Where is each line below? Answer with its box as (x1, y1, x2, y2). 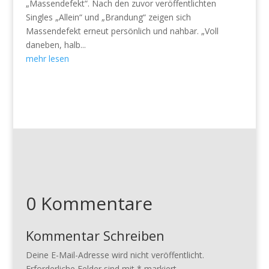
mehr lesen (25, 52, 69, 64)
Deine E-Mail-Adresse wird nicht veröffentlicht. (25, 249, 204, 261)
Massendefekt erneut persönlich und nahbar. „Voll (25, 25, 219, 37)
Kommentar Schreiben (25, 226, 165, 244)
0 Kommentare (25, 190, 153, 216)
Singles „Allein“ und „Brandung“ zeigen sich (25, 11, 191, 23)
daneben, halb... (25, 38, 86, 50)
